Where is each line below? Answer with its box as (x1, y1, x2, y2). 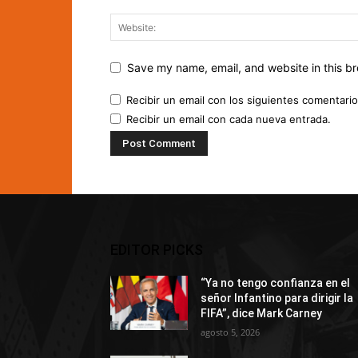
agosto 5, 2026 (201, 325, 261, 338)
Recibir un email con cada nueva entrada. (126, 112, 331, 125)
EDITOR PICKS (110, 241, 203, 258)
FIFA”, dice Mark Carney (201, 306, 323, 320)
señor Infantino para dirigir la (201, 291, 354, 304)
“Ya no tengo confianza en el (201, 276, 351, 289)
